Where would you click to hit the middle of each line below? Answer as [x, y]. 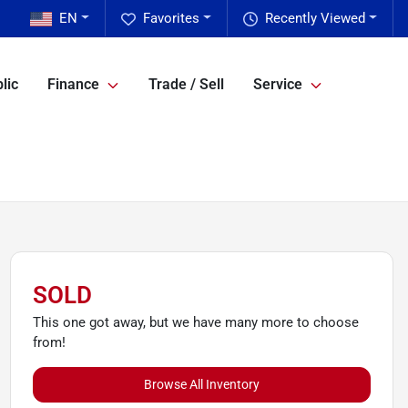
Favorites [172, 18]
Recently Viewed [316, 18]
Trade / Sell [186, 85]
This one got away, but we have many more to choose [195, 322]
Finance [73, 85]
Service [278, 85]
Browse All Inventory [201, 384]
